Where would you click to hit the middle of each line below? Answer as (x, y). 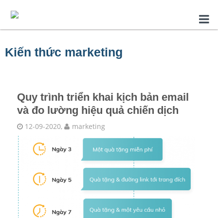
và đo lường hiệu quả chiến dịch (98, 110)
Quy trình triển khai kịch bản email (103, 97)
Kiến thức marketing (64, 52)
